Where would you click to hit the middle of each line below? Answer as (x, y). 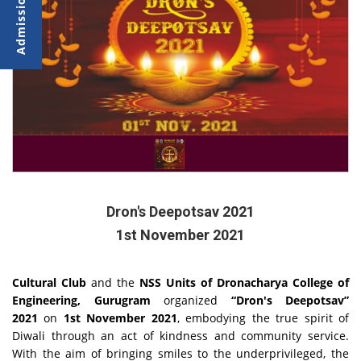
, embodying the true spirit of (263, 318)
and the (113, 283)
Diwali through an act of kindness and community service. (180, 336)
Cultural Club (49, 283)
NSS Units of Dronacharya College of (244, 283)
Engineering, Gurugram (81, 301)
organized (191, 301)
